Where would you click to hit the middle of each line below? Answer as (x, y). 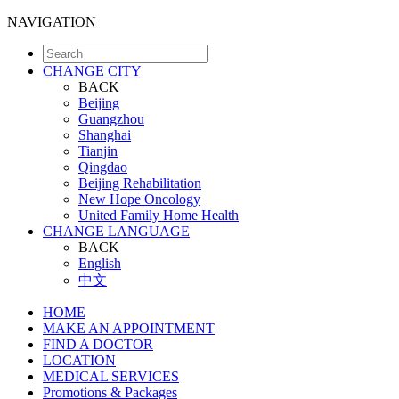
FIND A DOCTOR (98, 344)
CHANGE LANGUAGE (116, 231)
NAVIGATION (52, 22)
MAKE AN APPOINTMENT (129, 328)
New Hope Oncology (139, 199)
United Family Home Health (159, 215)
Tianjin (98, 151)
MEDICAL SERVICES (111, 376)
